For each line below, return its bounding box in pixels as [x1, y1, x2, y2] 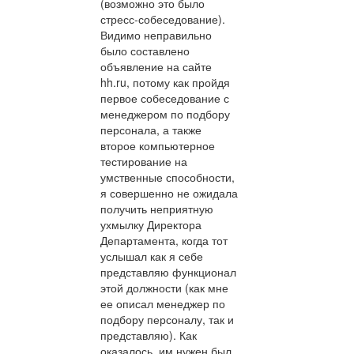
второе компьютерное [100, 137, 215, 154]
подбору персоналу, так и [100, 311, 234, 328]
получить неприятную [100, 201, 213, 217]
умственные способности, [100, 169, 235, 186]
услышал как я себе [100, 248, 203, 265]
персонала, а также [100, 122, 201, 138]
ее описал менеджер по [100, 296, 225, 312]
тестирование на [100, 153, 187, 170]
